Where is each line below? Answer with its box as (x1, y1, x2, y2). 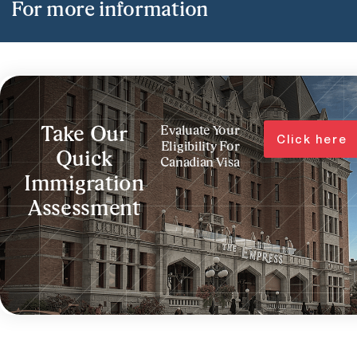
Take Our (41, 124, 127, 146)
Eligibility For (160, 140, 240, 154)
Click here (277, 131, 348, 146)
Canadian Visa (160, 156, 240, 170)
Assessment (27, 198, 140, 220)
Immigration (24, 174, 144, 195)
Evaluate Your (160, 124, 240, 138)
